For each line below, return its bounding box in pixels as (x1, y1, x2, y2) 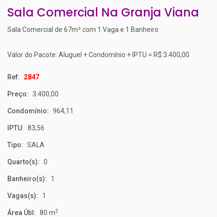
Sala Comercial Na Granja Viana (7, 4, 199, 20)
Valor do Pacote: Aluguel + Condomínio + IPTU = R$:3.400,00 (7, 51, 189, 59)
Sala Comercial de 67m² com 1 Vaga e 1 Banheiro (7, 26, 158, 33)
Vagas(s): (7, 192, 38, 200)
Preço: (7, 90, 29, 98)
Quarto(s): (7, 158, 40, 166)
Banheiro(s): (7, 175, 47, 183)
